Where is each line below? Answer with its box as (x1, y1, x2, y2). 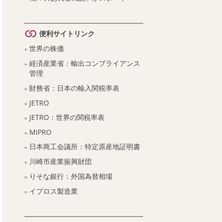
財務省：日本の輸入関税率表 (29, 83, 119, 93)
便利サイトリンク (39, 29, 95, 38)
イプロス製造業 (29, 186, 78, 196)
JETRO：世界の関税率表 (29, 112, 105, 122)
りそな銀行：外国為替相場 (29, 171, 112, 181)
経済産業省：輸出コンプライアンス (29, 58, 140, 68)
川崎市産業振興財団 (29, 157, 92, 166)
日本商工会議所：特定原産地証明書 (29, 142, 140, 151)
